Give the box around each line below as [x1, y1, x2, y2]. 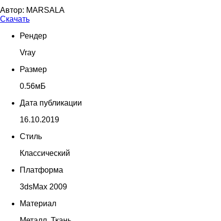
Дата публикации [20, 98, 82, 107]
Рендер [20, 31, 47, 40]
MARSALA [26, 5, 65, 14]
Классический [20, 148, 70, 157]
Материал [20, 199, 56, 208]
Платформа [20, 165, 63, 174]
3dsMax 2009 [20, 182, 67, 191]
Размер [20, 65, 47, 74]
